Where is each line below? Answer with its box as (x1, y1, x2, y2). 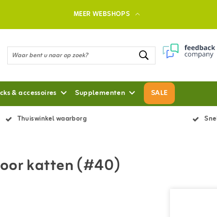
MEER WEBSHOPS (73, 9, 130, 20)
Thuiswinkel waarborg (17, 113, 87, 124)
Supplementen (75, 87, 125, 99)
